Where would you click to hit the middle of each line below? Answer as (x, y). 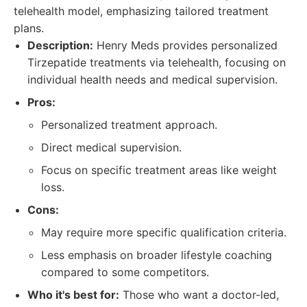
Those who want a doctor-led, (199, 295)
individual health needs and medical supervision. (152, 79)
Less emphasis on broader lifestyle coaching (157, 255)
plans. (29, 28)
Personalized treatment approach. (129, 125)
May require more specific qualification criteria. (164, 232)
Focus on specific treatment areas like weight (159, 170)
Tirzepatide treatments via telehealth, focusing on (157, 62)
